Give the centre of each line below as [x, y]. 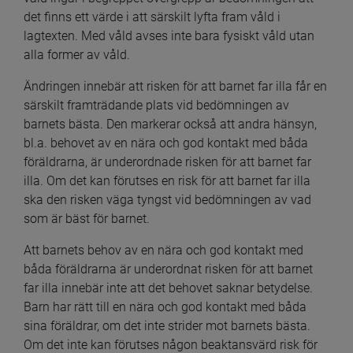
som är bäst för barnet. [87, 219]
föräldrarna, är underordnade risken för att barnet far [167, 162]
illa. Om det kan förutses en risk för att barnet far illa [167, 181]
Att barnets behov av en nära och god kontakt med [163, 251]
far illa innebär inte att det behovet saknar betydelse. [168, 288]
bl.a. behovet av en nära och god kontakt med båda [166, 143]
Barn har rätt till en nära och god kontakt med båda [165, 307]
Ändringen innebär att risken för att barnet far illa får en [175, 87]
